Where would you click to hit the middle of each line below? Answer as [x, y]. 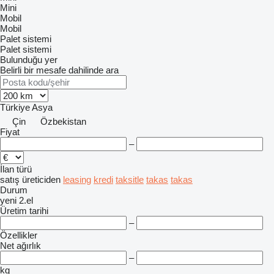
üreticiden [41, 180]
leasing [77, 180]
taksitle [130, 180]
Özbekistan [63, 121]
